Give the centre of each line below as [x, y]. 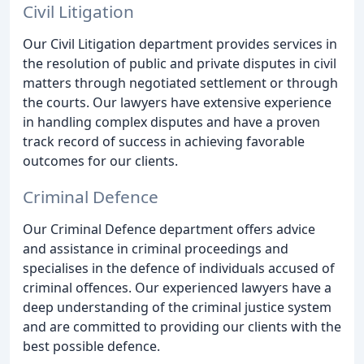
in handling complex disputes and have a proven [171, 121]
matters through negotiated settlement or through [180, 82]
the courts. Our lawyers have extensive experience [177, 102]
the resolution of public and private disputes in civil [180, 63]
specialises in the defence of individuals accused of [179, 269]
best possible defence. [91, 347]
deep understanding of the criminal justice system [177, 308]
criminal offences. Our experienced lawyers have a [177, 288]
